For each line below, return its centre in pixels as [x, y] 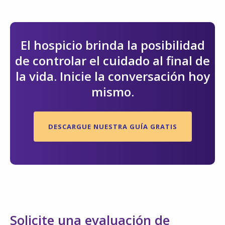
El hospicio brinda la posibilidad [113, 45]
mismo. [113, 92]
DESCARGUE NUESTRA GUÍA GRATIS [113, 127]
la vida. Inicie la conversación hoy [113, 76]
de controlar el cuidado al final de [113, 61]
